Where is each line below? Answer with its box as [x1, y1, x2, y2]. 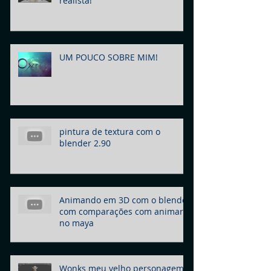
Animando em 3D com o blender [59, 194, 191, 206]
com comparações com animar [59, 206, 183, 217]
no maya [59, 217, 94, 229]
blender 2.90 [59, 137, 111, 149]
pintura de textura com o [59, 126, 160, 137]
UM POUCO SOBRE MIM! [59, 51, 158, 63]
